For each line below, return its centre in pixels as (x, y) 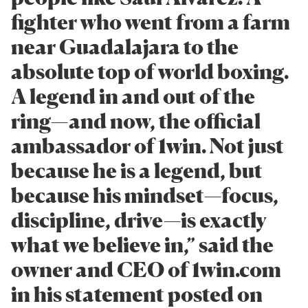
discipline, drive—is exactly (139, 220)
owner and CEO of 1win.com (146, 269)
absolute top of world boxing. (150, 71)
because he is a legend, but (137, 170)
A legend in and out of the (133, 96)
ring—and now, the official (136, 121)
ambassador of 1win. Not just (147, 145)
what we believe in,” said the (142, 244)
